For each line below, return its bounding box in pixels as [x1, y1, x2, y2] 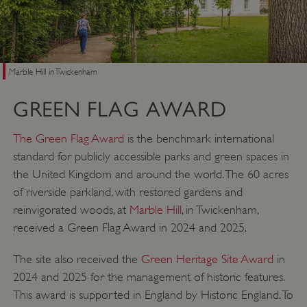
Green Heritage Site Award [140, 251, 273, 266]
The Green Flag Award [12, 131, 124, 145]
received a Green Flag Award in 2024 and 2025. [12, 220, 247, 234]
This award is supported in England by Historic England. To [12, 287, 293, 302]
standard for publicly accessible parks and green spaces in [12, 149, 289, 163]
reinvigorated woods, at [12, 202, 130, 217]
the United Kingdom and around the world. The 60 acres [12, 167, 288, 181]
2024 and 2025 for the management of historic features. [12, 269, 284, 284]
